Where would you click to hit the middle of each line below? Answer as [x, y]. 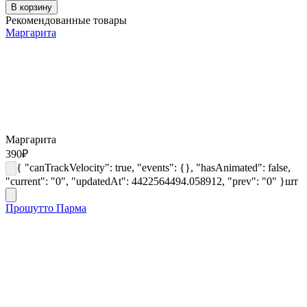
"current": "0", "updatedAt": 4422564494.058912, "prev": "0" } [145, 181]
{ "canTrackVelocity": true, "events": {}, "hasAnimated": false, [153, 167]
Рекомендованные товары [66, 20]
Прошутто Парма [46, 208]
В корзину [32, 7]
